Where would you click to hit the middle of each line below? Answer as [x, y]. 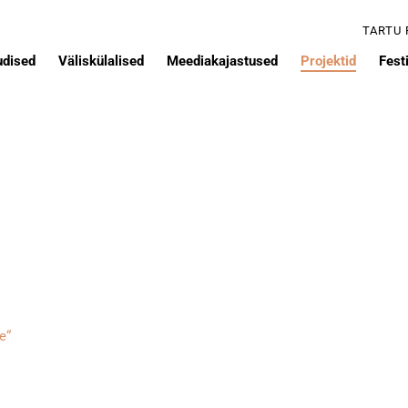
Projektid [328, 61]
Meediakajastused [222, 61]
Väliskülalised [101, 61]
